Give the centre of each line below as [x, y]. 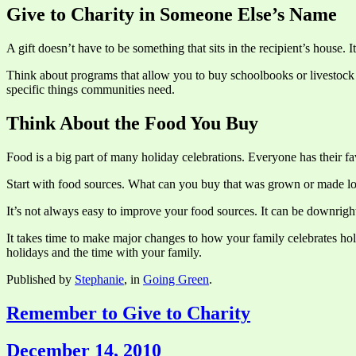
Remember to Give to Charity [128, 313]
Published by [41, 279]
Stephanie [99, 279]
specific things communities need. [91, 89]
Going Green [176, 279]
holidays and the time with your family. [104, 252]
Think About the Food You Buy [132, 123]
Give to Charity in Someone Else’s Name [172, 15]
